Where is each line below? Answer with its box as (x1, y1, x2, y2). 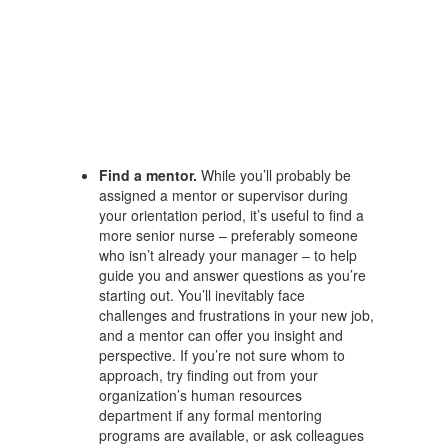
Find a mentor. (99, 165, 197, 185)
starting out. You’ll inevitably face (99, 285, 305, 305)
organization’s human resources (99, 385, 302, 405)
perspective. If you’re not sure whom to (99, 345, 345, 365)
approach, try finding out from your (99, 365, 318, 385)
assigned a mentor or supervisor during (99, 185, 348, 205)
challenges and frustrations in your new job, (99, 305, 374, 325)
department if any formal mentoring (99, 405, 322, 425)
